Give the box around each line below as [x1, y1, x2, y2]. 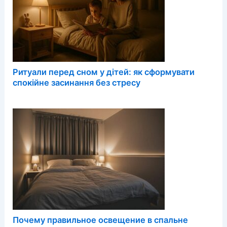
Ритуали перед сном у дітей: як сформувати [13, 67, 195, 78]
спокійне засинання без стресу [13, 78, 141, 88]
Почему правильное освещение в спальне [13, 215, 188, 225]
